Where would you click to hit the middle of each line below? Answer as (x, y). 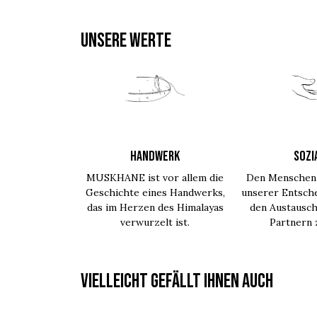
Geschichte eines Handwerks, (155, 192)
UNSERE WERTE (126, 41)
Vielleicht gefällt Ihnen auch (177, 281)
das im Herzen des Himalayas (155, 207)
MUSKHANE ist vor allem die (155, 178)
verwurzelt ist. (155, 222)
